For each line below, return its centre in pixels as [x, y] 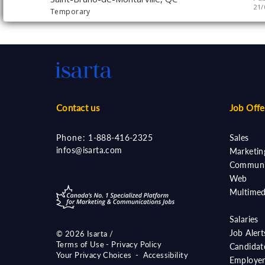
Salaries [244, 219]
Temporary [70, 12]
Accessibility [165, 255]
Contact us [78, 108]
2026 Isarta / [89, 234]
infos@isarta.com [89, 150]
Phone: [71, 138]
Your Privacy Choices [94, 255]
